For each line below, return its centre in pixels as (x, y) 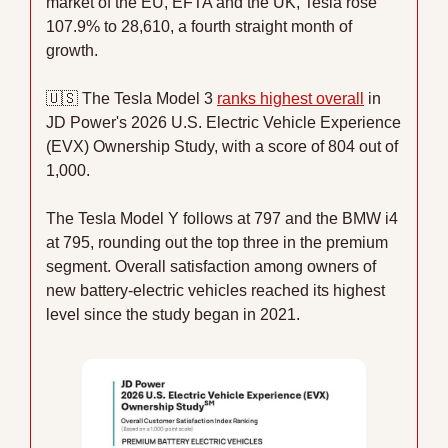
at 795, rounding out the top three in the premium (217, 242)
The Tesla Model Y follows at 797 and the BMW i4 (222, 218)
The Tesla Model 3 (147, 98)
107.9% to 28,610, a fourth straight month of (199, 26)
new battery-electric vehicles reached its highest (215, 290)
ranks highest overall (290, 98)
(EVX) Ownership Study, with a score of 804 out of (222, 146)
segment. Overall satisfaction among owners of (211, 266)
